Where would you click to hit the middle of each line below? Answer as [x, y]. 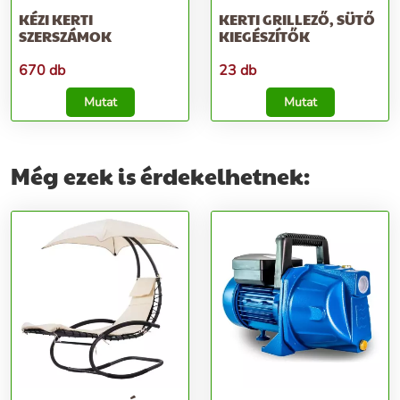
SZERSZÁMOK [65, 36]
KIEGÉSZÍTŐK [264, 36]
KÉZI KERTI [56, 19]
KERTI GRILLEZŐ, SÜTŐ [297, 19]
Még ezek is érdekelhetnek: [160, 175]
